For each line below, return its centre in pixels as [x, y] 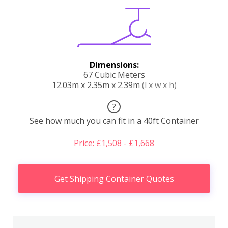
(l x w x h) [159, 85]
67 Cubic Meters [114, 75]
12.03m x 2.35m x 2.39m [97, 85]
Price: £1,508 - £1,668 [114, 143]
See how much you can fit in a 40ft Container [114, 120]
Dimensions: [114, 64]
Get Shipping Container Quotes [114, 178]
